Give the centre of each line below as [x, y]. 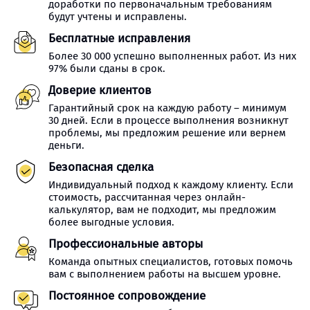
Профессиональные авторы [126, 244]
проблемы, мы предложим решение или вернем [167, 133]
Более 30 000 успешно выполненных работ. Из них [172, 56]
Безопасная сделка [101, 167]
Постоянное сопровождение [127, 296]
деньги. [66, 145]
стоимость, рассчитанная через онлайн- [147, 197]
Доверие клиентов [100, 90]
